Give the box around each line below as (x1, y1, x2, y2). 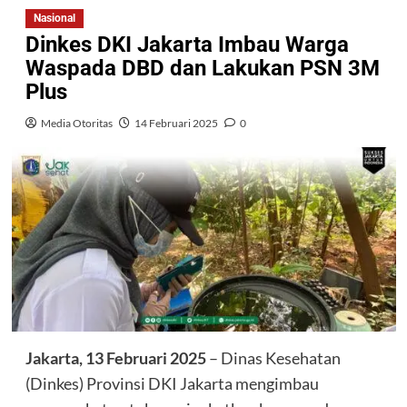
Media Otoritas (40, 115, 113, 130)
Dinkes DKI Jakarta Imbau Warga (25, 31, 349, 57)
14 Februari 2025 (134, 115, 218, 130)
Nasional (33, 11, 75, 25)
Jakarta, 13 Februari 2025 (25, 347, 206, 368)
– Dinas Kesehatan (205, 347, 341, 368)
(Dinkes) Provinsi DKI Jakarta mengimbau (25, 372, 319, 393)
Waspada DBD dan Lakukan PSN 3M (25, 55, 380, 81)
